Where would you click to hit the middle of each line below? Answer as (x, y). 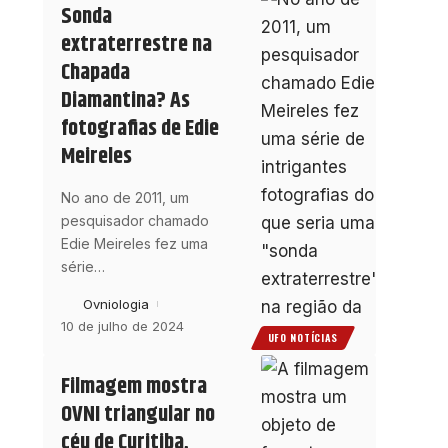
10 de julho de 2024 (122, 326)
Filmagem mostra (133, 387)
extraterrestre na (136, 45)
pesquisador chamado (134, 221)
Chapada (95, 73)
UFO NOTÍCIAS (303, 338)
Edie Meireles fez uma (134, 244)
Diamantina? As (125, 101)
